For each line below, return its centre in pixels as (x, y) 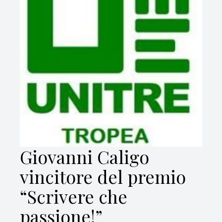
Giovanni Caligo (84, 157)
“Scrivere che (74, 196)
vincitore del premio (103, 176)
